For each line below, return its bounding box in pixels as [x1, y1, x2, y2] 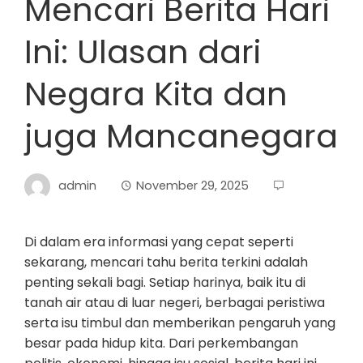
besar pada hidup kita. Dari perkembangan [24, 334, 298, 352]
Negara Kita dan [24, 71, 288, 117]
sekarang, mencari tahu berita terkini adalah [24, 253, 308, 271]
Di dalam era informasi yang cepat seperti [24, 233, 293, 251]
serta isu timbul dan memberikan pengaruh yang [24, 314, 335, 332]
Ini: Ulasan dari [24, 29, 261, 75]
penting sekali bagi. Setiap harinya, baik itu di [24, 273, 305, 292]
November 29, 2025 [136, 177, 249, 194]
